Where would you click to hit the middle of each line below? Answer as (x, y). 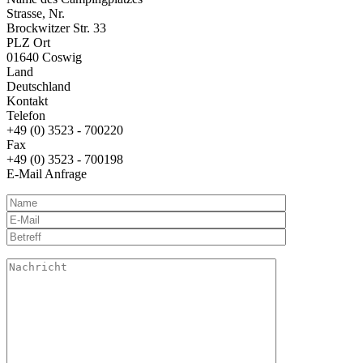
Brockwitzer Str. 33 (56, 28)
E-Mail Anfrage (47, 174)
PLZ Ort (28, 43)
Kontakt (27, 101)
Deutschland (38, 87)
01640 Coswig (44, 58)
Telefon (26, 116)
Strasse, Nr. (36, 14)
